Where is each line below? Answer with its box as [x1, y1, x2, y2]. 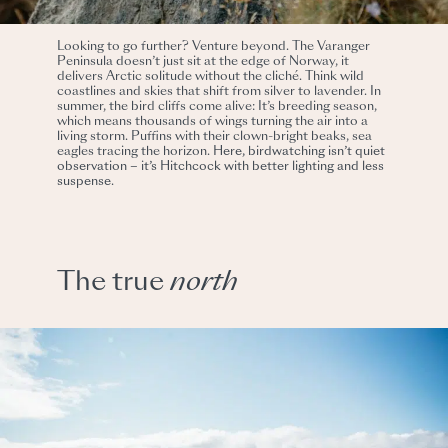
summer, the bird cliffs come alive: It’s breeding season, [57, 100, 378, 113]
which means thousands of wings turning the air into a [57, 115, 369, 128]
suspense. [57, 175, 115, 188]
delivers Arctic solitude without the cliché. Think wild [57, 70, 365, 83]
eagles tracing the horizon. [57, 145, 214, 158]
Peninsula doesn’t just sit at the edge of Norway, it [57, 55, 350, 68]
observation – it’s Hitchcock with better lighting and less [57, 160, 385, 173]
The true [57, 269, 171, 296]
